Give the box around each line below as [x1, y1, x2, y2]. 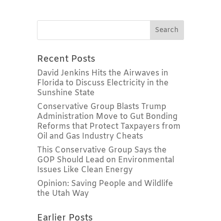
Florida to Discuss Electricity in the [37, 77, 169, 88]
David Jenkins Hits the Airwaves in [37, 68, 168, 78]
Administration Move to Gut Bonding [37, 111, 178, 122]
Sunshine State [37, 87, 95, 98]
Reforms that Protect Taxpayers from [37, 121, 181, 132]
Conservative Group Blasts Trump [37, 101, 166, 112]
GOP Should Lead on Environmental [37, 154, 174, 165]
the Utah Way [37, 188, 89, 199]
